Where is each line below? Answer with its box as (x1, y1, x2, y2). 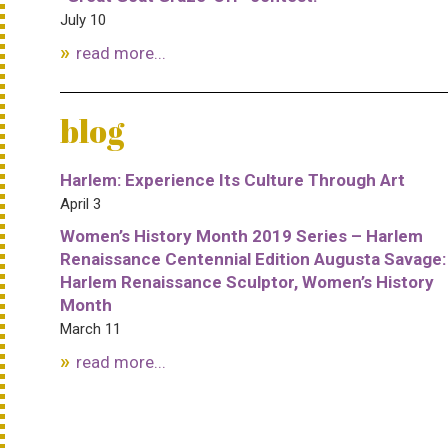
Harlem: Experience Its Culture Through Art (60, 169, 405, 190)
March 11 (60, 319, 121, 338)
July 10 (60, 10, 106, 29)
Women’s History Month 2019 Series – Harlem (60, 225, 423, 246)
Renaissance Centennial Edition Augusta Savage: (60, 248, 446, 269)
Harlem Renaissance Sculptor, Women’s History (60, 271, 434, 292)
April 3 (60, 194, 101, 213)
